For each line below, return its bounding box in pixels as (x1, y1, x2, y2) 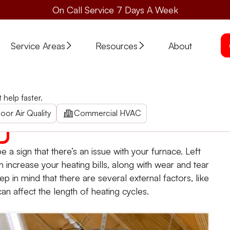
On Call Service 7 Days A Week (52, 4, 178, 16)
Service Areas (10, 40, 65, 51)
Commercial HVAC (73, 108, 141, 119)
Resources (95, 40, 138, 51)
